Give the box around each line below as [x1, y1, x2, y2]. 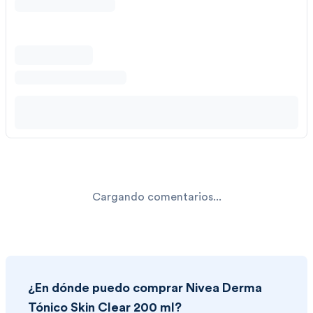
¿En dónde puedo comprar [28, 282, 186, 295]
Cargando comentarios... [92, 191, 221, 203]
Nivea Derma [186, 282, 262, 295]
